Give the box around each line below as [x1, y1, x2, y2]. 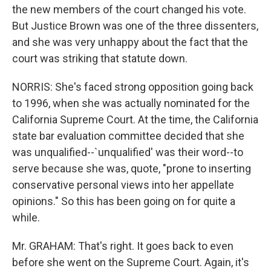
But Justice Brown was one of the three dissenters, [12, 19, 258, 32]
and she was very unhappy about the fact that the [12, 36, 248, 48]
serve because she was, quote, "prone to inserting [12, 162, 251, 175]
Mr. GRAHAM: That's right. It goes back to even [12, 240, 233, 252]
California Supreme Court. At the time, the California [12, 113, 258, 126]
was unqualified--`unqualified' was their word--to [12, 146, 243, 158]
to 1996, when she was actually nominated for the [12, 97, 250, 109]
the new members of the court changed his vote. [12, 3, 246, 16]
